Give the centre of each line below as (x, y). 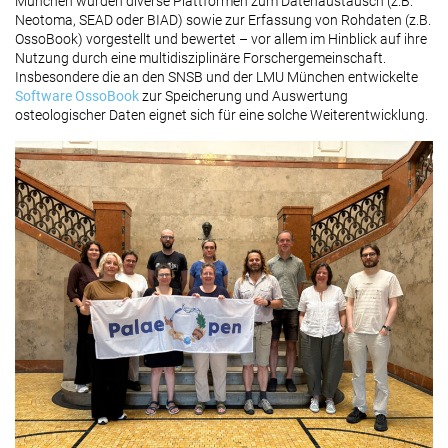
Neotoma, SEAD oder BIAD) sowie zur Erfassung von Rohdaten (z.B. (223, 20)
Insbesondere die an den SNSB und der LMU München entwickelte (216, 77)
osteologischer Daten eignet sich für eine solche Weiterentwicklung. (221, 115)
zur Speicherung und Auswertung (243, 96)
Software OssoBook (77, 96)
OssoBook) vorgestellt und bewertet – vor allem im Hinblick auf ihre (221, 39)
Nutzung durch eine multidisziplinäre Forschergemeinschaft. (200, 58)
